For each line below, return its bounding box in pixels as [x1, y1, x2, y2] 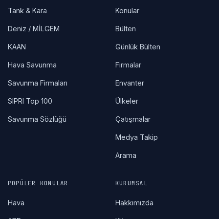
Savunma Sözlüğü [8, 115, 66, 124]
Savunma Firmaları [8, 79, 67, 88]
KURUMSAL [115, 179, 148, 188]
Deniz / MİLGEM [8, 24, 60, 33]
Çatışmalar [115, 115, 151, 124]
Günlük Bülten [115, 43, 160, 51]
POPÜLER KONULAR [8, 179, 68, 188]
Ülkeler [115, 97, 138, 106]
